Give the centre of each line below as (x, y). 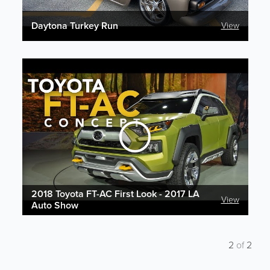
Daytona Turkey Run (74, 26)
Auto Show (55, 205)
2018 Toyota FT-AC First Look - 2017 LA (115, 194)
